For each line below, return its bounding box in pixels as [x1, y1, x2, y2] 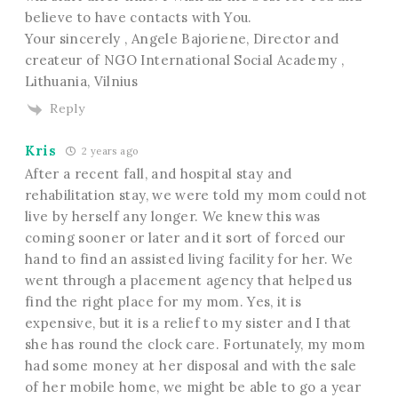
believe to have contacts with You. [24, 9, 252, 27]
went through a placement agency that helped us [24, 271, 352, 289]
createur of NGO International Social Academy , [24, 52, 344, 69]
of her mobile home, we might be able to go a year [24, 378, 362, 395]
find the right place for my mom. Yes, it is [24, 292, 301, 310]
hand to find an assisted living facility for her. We [24, 250, 354, 267]
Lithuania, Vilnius [24, 73, 139, 91]
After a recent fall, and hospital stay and [24, 164, 292, 182]
